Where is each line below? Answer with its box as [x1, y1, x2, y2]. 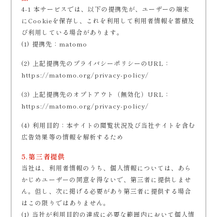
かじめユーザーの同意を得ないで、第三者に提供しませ [21, 175, 192, 184]
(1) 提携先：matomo [21, 39, 87, 48]
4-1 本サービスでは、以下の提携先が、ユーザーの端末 [21, 4, 190, 14]
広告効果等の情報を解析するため [21, 132, 124, 141]
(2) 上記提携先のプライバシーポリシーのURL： [21, 59, 171, 68]
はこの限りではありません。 [21, 198, 110, 207]
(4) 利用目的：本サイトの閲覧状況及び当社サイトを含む [21, 121, 196, 130]
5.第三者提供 [21, 152, 65, 161]
